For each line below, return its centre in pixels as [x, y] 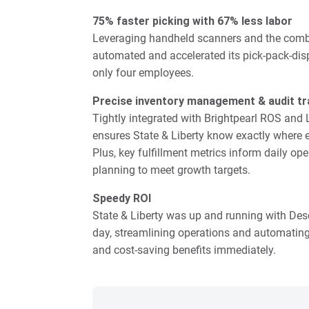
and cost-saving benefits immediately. [185, 250]
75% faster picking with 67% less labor [193, 21]
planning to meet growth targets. [172, 170]
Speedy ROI [122, 199]
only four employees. [143, 73]
